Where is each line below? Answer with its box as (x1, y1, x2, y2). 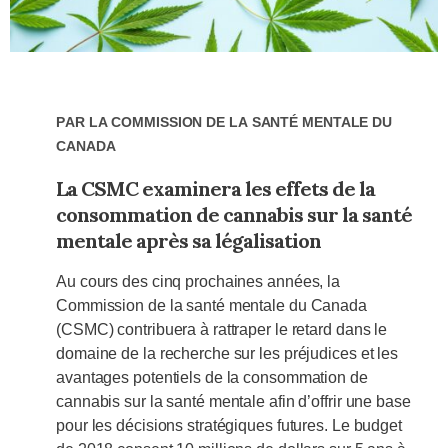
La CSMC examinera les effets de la (56, 176, 375, 202)
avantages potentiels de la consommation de (56, 369, 368, 387)
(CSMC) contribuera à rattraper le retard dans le (56, 321, 388, 339)
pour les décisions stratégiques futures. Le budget (56, 417, 402, 435)
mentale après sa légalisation (56, 228, 321, 254)
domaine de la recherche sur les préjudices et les (56, 345, 399, 363)
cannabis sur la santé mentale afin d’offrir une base (56, 393, 411, 411)
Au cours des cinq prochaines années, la (56, 273, 341, 291)
